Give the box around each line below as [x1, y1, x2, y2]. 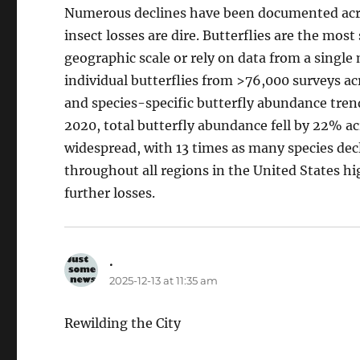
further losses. [64, 184, 156, 201]
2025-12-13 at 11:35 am [109, 273, 219, 287]
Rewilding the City [64, 314, 182, 331]
